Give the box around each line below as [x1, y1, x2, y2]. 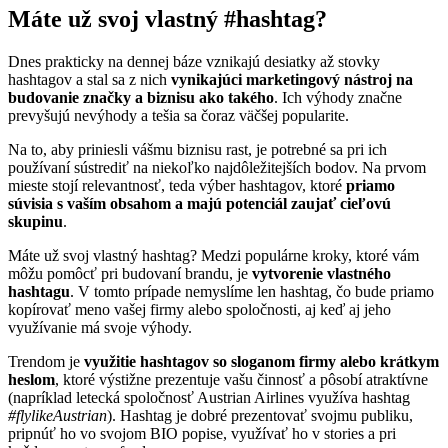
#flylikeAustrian [8, 406, 107, 424]
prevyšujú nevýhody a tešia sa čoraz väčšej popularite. [8, 106, 349, 124]
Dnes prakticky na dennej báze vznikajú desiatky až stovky [8, 52, 380, 70]
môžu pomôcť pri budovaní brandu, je [8, 264, 252, 282]
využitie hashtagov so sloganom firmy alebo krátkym [84, 352, 439, 370]
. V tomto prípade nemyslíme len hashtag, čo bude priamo [70, 282, 434, 300]
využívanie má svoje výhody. [8, 318, 192, 336]
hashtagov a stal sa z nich [8, 70, 171, 88]
